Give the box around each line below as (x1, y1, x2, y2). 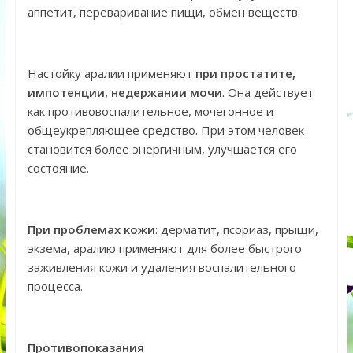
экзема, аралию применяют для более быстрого (27, 240, 302, 257)
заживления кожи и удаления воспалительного (27, 259, 296, 276)
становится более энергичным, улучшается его (27, 141, 297, 158)
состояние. (27, 160, 89, 176)
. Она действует (221, 84, 314, 101)
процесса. (27, 278, 83, 295)
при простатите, (195, 65, 295, 82)
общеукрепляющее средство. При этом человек (27, 122, 304, 139)
